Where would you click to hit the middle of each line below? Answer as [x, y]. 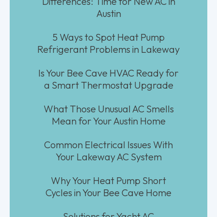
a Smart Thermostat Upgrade [108, 85]
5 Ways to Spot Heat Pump [108, 37]
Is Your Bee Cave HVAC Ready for [108, 73]
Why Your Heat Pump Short [108, 180]
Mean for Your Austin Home [108, 121]
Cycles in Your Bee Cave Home [108, 192]
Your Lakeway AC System [108, 156]
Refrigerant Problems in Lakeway [108, 49]
